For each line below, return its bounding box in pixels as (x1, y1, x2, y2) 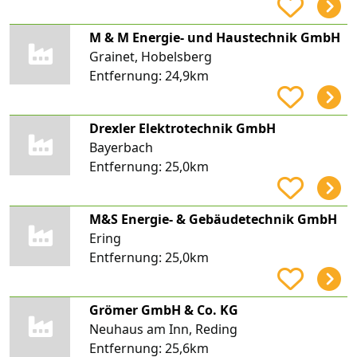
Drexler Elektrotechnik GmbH (88, 119, 276, 137)
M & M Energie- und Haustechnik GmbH (88, 28, 340, 46)
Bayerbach (88, 138, 153, 156)
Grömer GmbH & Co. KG (88, 300, 238, 319)
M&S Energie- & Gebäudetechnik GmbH (88, 210, 337, 228)
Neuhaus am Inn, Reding (88, 320, 237, 338)
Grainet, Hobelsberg (88, 47, 212, 65)
